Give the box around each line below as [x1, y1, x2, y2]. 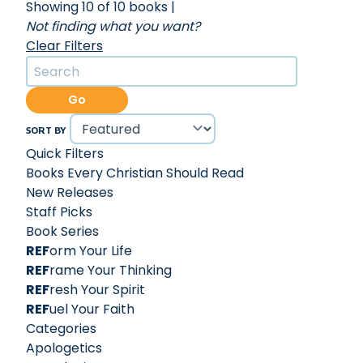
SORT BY [26, 124, 66, 137]
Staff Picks [26, 203, 92, 222]
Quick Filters [26, 144, 104, 164]
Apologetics [26, 339, 102, 358]
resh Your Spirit [49, 280, 145, 300]
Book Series [26, 222, 99, 241]
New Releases [26, 183, 113, 203]
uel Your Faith [49, 300, 135, 319]
